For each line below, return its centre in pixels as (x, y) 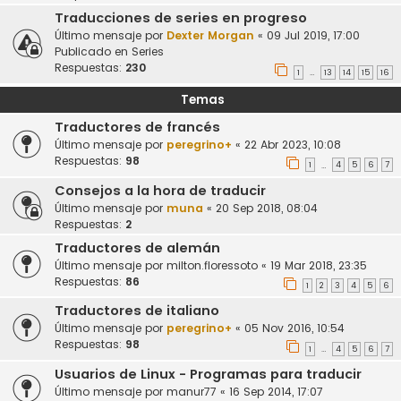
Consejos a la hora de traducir (160, 190)
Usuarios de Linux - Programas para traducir (208, 375)
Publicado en (93, 52)
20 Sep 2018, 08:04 (267, 208)
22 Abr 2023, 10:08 (293, 145)
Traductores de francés (137, 128)
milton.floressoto (212, 265)
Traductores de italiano (137, 311)
